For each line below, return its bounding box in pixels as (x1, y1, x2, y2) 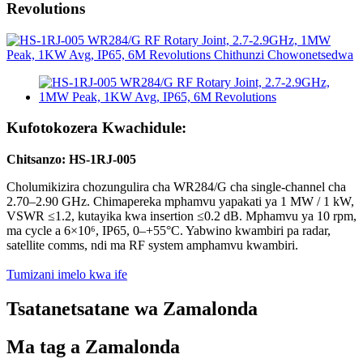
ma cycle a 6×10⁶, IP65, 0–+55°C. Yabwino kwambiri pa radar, (6, 224, 331, 238)
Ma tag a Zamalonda (6, 335, 180, 357)
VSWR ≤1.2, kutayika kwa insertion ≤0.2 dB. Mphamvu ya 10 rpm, (6, 209, 357, 224)
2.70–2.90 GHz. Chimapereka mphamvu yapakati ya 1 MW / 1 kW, (6, 194, 354, 209)
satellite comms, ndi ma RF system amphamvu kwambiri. (6, 238, 298, 253)
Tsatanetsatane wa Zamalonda (6, 298, 258, 320)
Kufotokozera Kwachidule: (6, 119, 186, 137)
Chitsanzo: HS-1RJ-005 (6, 152, 136, 167)
